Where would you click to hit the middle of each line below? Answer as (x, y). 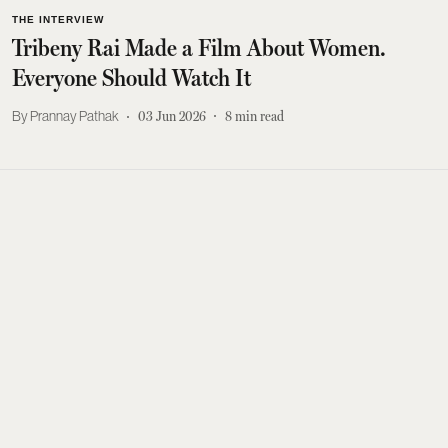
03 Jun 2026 (172, 116)
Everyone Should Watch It (131, 77)
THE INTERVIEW (58, 19)
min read (259, 116)
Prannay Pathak (74, 116)
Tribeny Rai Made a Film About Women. (199, 47)
